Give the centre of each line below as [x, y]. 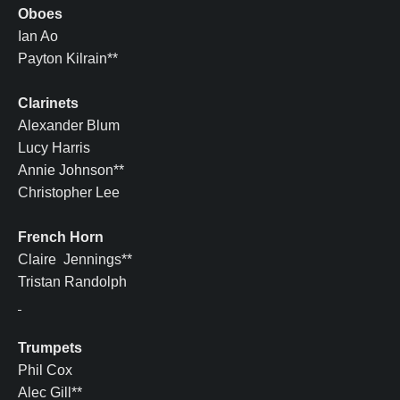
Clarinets [48, 104]
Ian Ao [38, 37]
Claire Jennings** [75, 260]
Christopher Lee [69, 193]
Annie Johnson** [71, 171]
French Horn [61, 237]
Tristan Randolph [72, 282]
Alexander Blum [69, 126]
